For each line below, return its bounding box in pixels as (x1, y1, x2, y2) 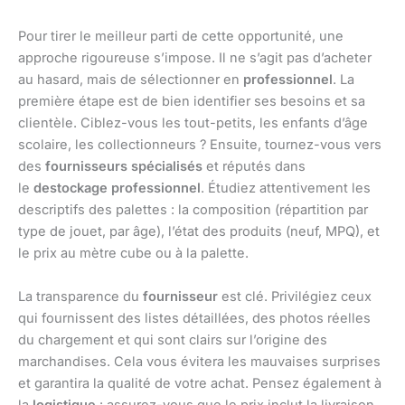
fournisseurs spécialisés (45, 158, 202, 175)
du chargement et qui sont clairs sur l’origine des (18, 331, 327, 348)
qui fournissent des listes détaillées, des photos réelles (18, 309, 371, 326)
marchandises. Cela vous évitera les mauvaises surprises (18, 353, 381, 370)
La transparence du (18, 287, 143, 305)
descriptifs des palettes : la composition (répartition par (18, 202, 368, 219)
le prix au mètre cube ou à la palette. (18, 245, 249, 262)
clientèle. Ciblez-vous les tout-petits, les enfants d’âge (18, 115, 368, 132)
